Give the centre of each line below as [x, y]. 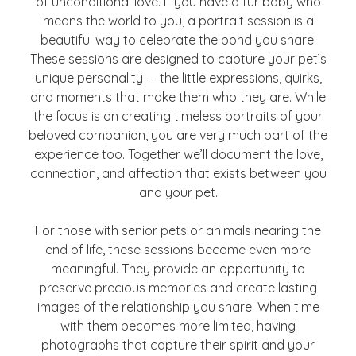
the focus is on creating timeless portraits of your [178, 116]
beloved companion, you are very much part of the [178, 135]
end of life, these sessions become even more [178, 250]
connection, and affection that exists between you [178, 173]
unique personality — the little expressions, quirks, [178, 78]
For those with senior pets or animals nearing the [178, 230]
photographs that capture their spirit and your [178, 345]
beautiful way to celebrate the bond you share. [178, 40]
